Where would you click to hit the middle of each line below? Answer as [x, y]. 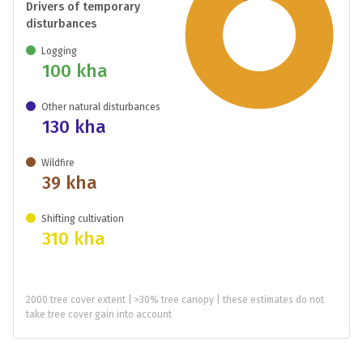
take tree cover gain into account [99, 314]
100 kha [75, 71]
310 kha [74, 239]
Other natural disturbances [101, 107]
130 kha [74, 127]
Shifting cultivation [83, 219]
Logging [59, 51]
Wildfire [58, 163]
